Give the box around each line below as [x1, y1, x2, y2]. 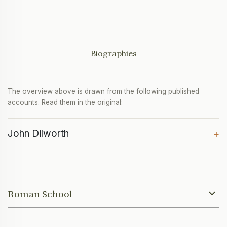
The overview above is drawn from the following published [8, 87, 199, 96]
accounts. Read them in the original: [8, 98, 123, 107]
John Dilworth [8, 128, 69, 140]
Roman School [8, 187, 72, 201]
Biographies [90, 48, 137, 59]
